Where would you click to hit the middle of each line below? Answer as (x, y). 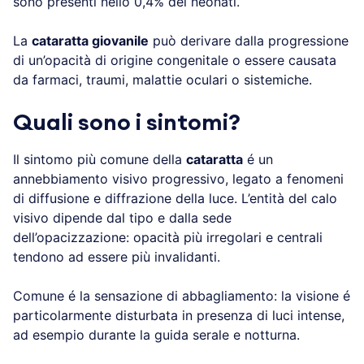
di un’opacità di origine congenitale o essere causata (175, 60)
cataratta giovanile (90, 40)
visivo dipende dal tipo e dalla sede (122, 217)
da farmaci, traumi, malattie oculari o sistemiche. (162, 79)
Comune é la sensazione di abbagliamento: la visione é (182, 295)
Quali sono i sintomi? (127, 122)
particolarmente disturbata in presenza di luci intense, (179, 315)
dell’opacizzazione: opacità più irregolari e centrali (168, 237)
